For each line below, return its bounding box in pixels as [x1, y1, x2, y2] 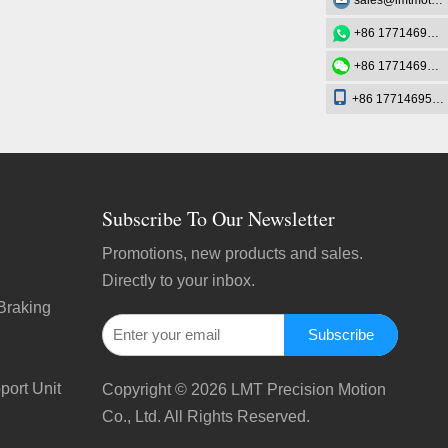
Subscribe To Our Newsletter [101, 205, 335, 233]
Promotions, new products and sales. [101, 245, 363, 263]
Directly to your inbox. [101, 272, 255, 290]
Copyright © [101, 381, 191, 399]
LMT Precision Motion [226, 381, 386, 399]
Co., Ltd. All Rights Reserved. [101, 408, 310, 426]
